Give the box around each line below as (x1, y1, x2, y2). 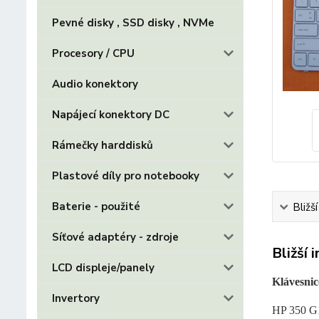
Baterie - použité (52, 199, 140, 214)
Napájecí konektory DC (52, 108, 169, 122)
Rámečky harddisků (52, 138, 153, 152)
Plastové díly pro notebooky (52, 169, 199, 183)
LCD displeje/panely (52, 261, 155, 275)
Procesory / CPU (52, 46, 135, 61)
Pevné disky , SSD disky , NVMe (52, 16, 214, 30)
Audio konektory (52, 77, 138, 91)
